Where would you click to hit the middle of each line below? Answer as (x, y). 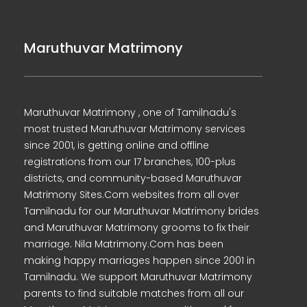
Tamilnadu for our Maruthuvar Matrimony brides (142, 211)
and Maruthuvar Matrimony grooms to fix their (137, 228)
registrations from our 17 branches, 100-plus (130, 162)
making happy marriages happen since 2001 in (139, 260)
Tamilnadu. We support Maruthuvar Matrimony (138, 277)
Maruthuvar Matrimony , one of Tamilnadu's (130, 112)
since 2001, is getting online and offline (116, 145)
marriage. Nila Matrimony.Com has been (124, 244)
